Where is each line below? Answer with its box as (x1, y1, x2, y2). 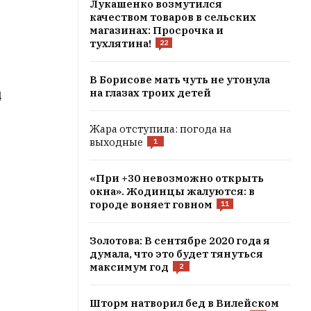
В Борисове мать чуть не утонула (90, 73, 270, 86)
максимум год (90, 260, 169, 274)
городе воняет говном (90, 198, 212, 211)
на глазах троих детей (90, 86, 211, 99)
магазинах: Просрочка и (90, 24, 224, 37)
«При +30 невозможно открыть (90, 171, 264, 185)
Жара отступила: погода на (90, 122, 232, 135)
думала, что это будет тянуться (90, 247, 263, 260)
